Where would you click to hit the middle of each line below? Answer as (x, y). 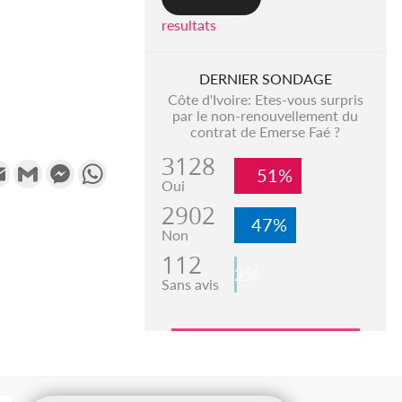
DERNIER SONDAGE (265, 79)
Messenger (109, 167)
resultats (188, 25)
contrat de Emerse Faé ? (266, 132)
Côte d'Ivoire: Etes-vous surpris (265, 100)
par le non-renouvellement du (266, 116)
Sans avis (190, 284)
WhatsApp (141, 167)
